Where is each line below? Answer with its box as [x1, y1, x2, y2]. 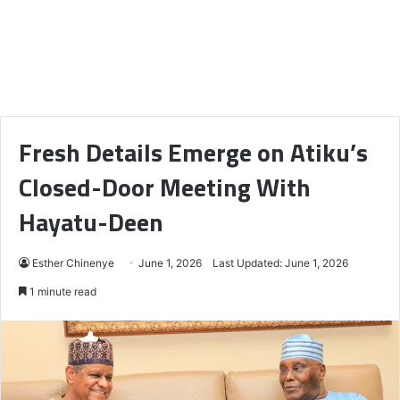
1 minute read [27, 284, 96, 298]
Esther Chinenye [32, 255, 114, 270]
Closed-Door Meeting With [19, 167, 311, 206]
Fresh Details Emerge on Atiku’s [19, 132, 368, 171]
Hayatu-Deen [19, 202, 163, 241]
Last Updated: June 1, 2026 [212, 255, 348, 270]
